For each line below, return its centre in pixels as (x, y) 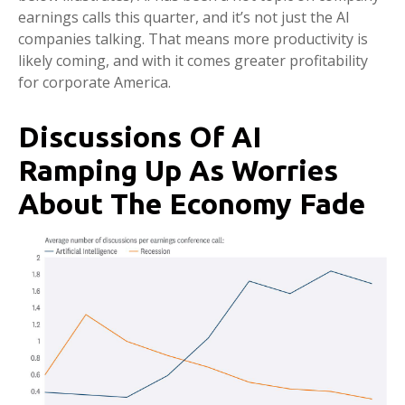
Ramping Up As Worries (178, 170)
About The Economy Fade (192, 203)
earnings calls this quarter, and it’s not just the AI (184, 17)
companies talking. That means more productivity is (193, 39)
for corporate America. (94, 82)
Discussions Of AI (140, 137)
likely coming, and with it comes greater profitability (193, 61)
